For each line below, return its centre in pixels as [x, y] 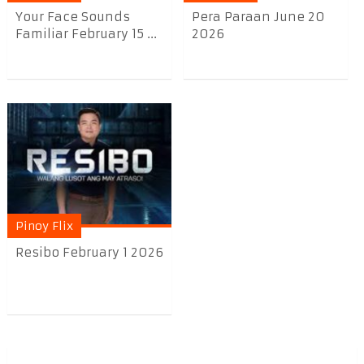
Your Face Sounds [72, 17]
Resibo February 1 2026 [89, 253]
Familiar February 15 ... [86, 34]
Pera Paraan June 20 [259, 17]
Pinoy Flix [44, 226]
